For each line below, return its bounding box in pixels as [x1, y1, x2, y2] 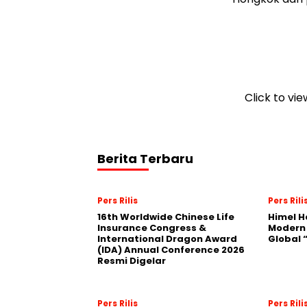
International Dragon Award [97, 232, 237, 245]
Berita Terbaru [97, 149, 193, 167]
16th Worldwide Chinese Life [97, 210, 234, 223]
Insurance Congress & [97, 221, 206, 234]
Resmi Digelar [97, 254, 166, 267]
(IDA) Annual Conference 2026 [97, 243, 245, 256]
